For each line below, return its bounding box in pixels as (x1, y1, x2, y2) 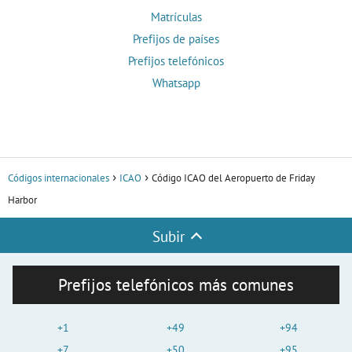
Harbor (8, 193, 37, 207)
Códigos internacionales (8, 171, 109, 185)
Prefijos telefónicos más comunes (58, 274, 294, 296)
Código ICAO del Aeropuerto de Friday (152, 171, 315, 185)
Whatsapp (152, 75, 200, 91)
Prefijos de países (133, 31, 219, 47)
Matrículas (150, 9, 202, 25)
